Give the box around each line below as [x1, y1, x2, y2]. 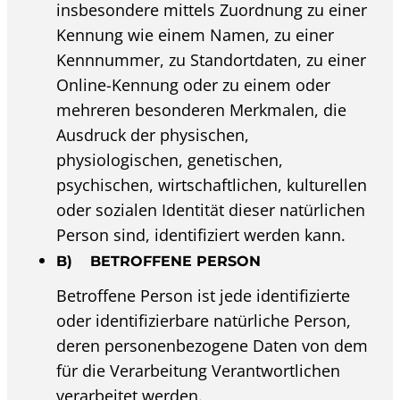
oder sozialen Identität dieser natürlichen [56, 198, 366, 221]
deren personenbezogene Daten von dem [56, 335, 369, 357]
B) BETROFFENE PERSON [56, 252, 262, 270]
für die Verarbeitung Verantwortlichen [56, 360, 341, 382]
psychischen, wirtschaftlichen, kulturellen [56, 173, 368, 196]
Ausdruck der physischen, [56, 123, 250, 146]
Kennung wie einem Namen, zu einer [56, 23, 335, 46]
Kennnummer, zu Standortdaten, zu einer [56, 48, 367, 71]
